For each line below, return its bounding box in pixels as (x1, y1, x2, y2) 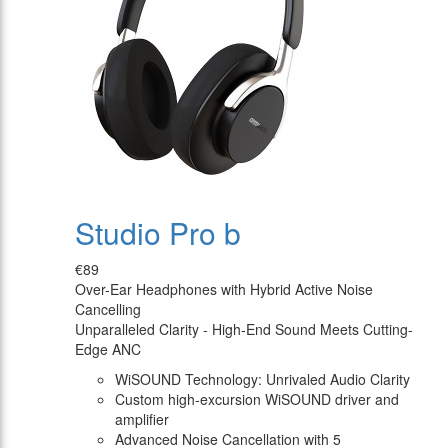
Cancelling (75, 299, 141, 320)
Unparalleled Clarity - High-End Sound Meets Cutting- (75, 319, 413, 340)
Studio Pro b (75, 211, 241, 255)
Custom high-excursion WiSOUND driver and (115, 389, 399, 410)
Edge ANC (75, 339, 141, 360)
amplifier (115, 409, 169, 430)
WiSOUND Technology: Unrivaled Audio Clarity (115, 369, 410, 390)
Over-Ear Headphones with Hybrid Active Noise (75, 279, 373, 300)
